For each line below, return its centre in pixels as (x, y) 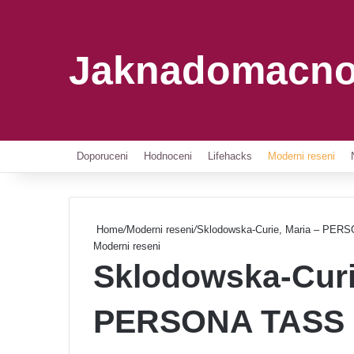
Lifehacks (230, 156)
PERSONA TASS (219, 322)
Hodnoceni (168, 156)
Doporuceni (102, 156)
